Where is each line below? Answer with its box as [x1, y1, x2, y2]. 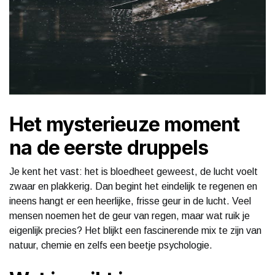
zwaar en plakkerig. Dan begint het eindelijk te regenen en [9, 180, 257, 192]
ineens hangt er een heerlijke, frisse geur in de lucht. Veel [9, 195, 251, 206]
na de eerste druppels [9, 135, 209, 160]
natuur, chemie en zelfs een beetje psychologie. [9, 239, 212, 250]
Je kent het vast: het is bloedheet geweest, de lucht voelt [9, 166, 258, 177]
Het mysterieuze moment [9, 112, 240, 136]
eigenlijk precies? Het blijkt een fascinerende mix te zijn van [9, 225, 261, 236]
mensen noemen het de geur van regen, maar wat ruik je [9, 210, 250, 221]
